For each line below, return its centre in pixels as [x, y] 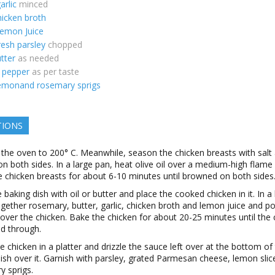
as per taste [56, 72]
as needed [38, 58]
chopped [65, 45]
